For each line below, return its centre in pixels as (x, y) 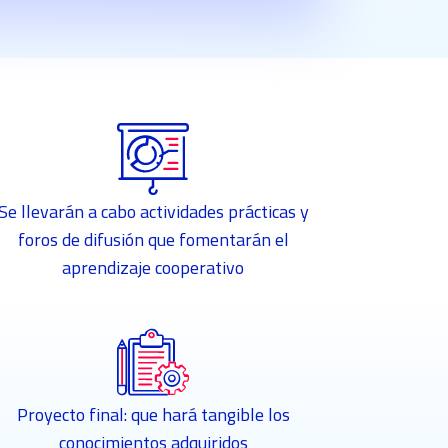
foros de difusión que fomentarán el (153, 240)
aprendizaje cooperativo (153, 268)
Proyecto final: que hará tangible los (153, 415)
